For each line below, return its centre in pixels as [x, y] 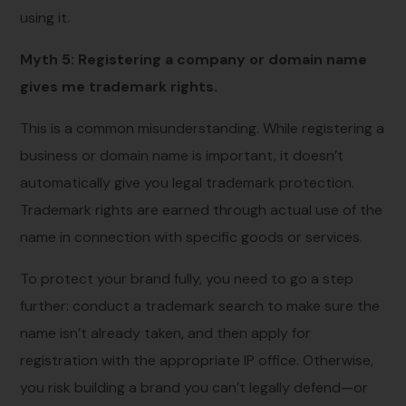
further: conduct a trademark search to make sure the [200, 305]
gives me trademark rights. [119, 86]
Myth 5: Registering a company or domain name [194, 59]
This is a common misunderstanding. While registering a [203, 128]
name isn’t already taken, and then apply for [166, 333]
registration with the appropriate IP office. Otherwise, [197, 360]
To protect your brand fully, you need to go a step [187, 278]
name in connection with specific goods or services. [192, 237]
